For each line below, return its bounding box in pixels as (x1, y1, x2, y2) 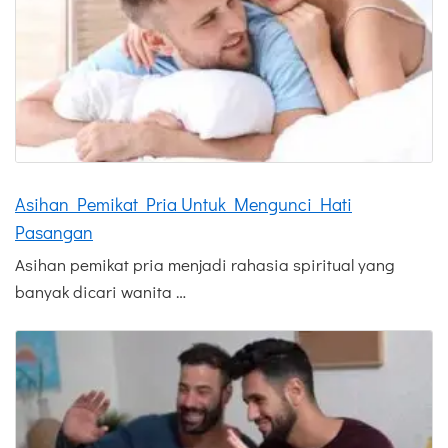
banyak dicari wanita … (15, 279, 186, 303)
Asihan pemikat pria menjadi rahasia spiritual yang (15, 252, 395, 276)
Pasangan (15, 219, 93, 244)
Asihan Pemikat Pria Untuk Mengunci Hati (15, 191, 352, 216)
